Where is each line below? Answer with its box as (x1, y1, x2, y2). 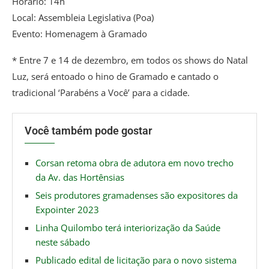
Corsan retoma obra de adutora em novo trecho (35, 156, 234, 169)
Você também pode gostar (25, 124, 152, 137)
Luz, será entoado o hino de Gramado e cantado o (12, 70, 219, 82)
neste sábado (35, 235, 90, 248)
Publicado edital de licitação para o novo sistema (35, 253, 237, 266)
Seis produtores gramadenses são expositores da (35, 189, 238, 201)
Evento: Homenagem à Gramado (12, 27, 147, 40)
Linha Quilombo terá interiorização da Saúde (35, 221, 220, 234)
